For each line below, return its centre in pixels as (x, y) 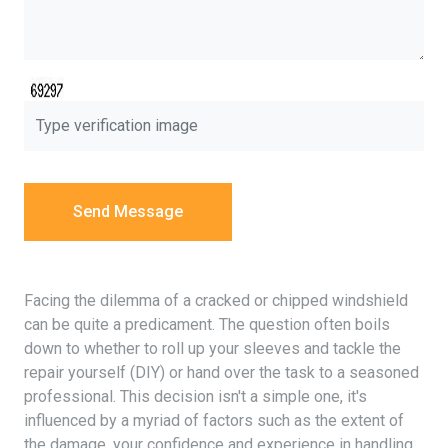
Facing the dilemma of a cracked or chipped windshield (216, 300)
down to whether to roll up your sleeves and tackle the (212, 348)
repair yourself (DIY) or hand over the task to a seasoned (221, 372)
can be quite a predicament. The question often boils (207, 324)
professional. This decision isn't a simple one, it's (195, 396)
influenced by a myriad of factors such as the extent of (214, 420)
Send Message (128, 211)
